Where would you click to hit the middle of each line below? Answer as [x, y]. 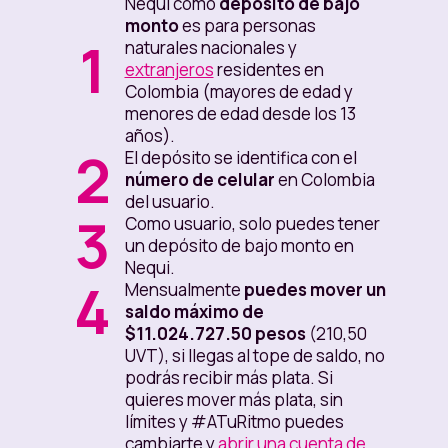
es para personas [247, 26]
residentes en [268, 70]
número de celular [201, 180]
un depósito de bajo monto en [239, 246]
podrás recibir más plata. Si [228, 378]
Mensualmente [182, 290]
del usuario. [169, 202]
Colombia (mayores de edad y [238, 92]
